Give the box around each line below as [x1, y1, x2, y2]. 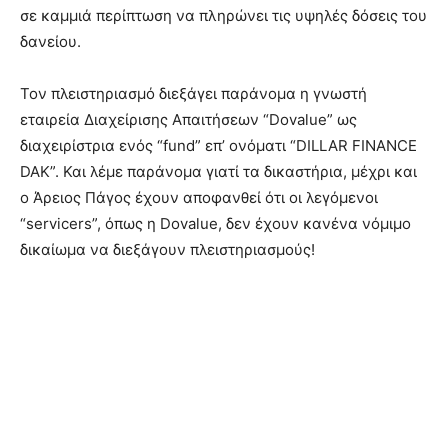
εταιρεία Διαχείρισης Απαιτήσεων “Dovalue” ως [20, 110, 357, 129]
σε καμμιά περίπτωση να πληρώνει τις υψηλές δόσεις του [20, 6, 427, 25]
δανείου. [20, 32, 81, 51]
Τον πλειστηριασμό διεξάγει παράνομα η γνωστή [20, 84, 367, 103]
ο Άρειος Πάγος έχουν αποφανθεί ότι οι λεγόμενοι [20, 188, 378, 207]
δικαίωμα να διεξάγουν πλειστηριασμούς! [20, 240, 315, 259]
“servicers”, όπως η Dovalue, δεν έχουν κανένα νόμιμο [20, 214, 411, 233]
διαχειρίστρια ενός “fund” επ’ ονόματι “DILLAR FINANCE [20, 136, 417, 155]
